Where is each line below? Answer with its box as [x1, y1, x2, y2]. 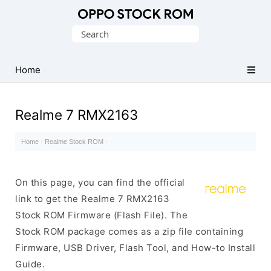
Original [15, 24, 51, 35]
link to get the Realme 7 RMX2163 [15, 193, 169, 204]
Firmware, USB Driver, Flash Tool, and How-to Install [15, 242, 255, 253]
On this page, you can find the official [15, 177, 185, 188]
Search [71, 27, 102, 39]
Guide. [15, 258, 45, 270]
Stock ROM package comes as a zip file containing [15, 226, 243, 237]
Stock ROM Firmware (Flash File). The [15, 209, 188, 221]
